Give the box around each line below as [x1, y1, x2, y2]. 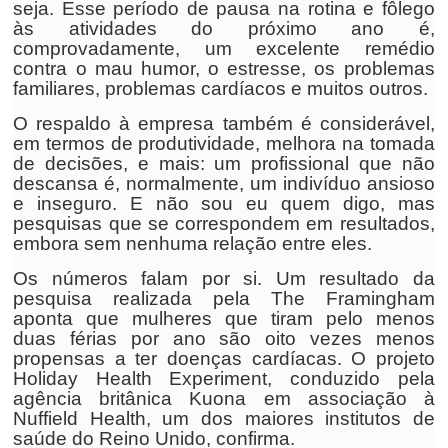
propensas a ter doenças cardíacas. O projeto [13, 348, 435, 369]
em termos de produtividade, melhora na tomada [13, 133, 435, 154]
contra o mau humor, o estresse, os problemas [13, 58, 435, 79]
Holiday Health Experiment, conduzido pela [13, 368, 435, 389]
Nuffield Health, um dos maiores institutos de [13, 408, 435, 429]
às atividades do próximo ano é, [13, 18, 435, 39]
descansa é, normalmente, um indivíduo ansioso [13, 173, 435, 194]
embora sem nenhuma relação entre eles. [13, 233, 373, 254]
